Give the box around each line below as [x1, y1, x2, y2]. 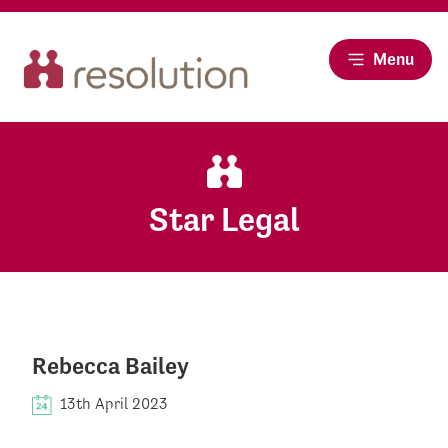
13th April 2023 [60, 394, 168, 414]
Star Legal [148, 200, 300, 240]
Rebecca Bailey [32, 352, 189, 381]
